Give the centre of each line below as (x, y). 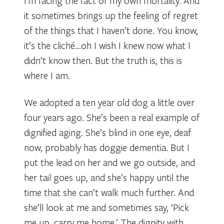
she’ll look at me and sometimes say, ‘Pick (106, 207)
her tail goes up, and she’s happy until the (106, 177)
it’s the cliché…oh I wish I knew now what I (107, 45)
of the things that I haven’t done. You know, (111, 30)
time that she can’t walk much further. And (109, 192)
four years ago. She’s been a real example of (112, 117)
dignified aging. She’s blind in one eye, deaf (107, 132)
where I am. (47, 75)
